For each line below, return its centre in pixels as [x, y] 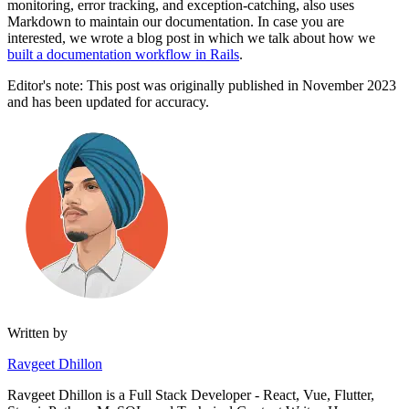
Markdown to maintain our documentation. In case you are [176, 21]
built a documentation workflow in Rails [123, 54]
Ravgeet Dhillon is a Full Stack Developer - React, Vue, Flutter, [191, 394]
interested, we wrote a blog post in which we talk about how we [191, 37]
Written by [37, 332]
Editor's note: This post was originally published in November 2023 [202, 85]
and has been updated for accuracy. [108, 101]
